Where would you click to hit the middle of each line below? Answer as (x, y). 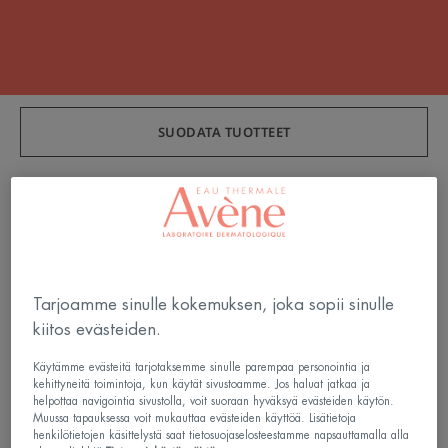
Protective (366, 290)
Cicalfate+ (369, 244)
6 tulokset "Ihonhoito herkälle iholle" (178, 200)
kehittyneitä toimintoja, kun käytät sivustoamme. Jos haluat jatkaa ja (202, 384)
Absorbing (160, 244)
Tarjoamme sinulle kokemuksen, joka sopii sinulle (214, 304)
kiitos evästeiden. (97, 329)
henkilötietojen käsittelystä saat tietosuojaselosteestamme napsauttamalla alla (221, 435)
